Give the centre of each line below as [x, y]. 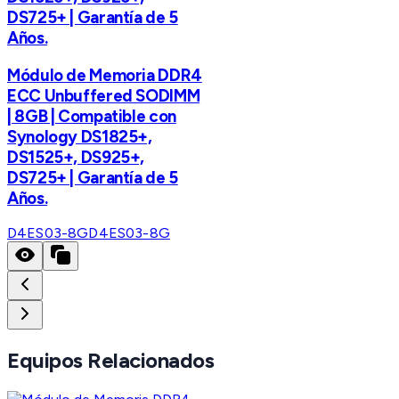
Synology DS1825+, [80, 136]
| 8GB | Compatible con [92, 116]
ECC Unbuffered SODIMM [104, 95]
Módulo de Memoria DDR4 [105, 75]
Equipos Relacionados [111, 361]
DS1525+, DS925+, [76, 157]
